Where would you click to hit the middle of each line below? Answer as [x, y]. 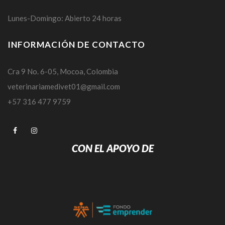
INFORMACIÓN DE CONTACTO [76, 44]
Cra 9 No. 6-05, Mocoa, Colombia [63, 71]
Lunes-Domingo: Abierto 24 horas [65, 18]
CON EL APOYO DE [113, 148]
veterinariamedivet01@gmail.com [64, 86]
